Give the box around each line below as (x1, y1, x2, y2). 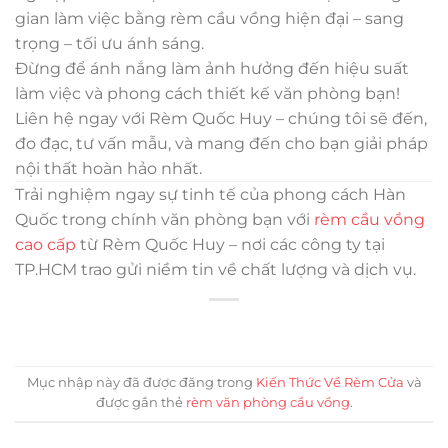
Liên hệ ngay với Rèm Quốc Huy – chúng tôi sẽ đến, (15, 108, 427, 128)
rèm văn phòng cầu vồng (185, 395, 350, 411)
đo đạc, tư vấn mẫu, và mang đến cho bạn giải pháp (15, 133, 428, 153)
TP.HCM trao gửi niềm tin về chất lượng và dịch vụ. (15, 259, 416, 279)
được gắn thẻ (95, 395, 186, 411)
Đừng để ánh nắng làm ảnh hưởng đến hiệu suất (15, 58, 409, 78)
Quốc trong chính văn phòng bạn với (15, 209, 314, 229)
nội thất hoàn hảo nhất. (15, 158, 202, 178)
